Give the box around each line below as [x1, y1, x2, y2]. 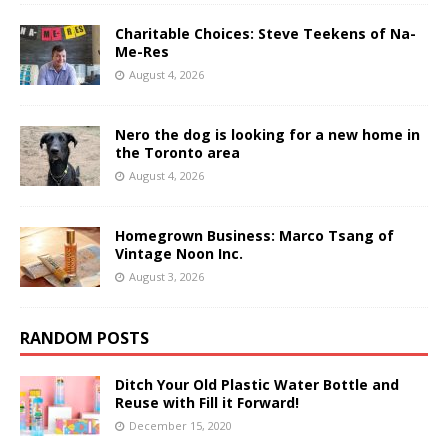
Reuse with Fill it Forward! [115, 392, 299, 412]
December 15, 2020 [129, 417, 232, 433]
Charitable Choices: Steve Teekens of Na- [115, 23, 416, 43]
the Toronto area [115, 142, 240, 162]
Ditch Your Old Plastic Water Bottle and [115, 374, 399, 394]
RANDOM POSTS [20, 326, 149, 349]
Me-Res [115, 41, 169, 61]
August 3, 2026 [129, 268, 204, 284]
